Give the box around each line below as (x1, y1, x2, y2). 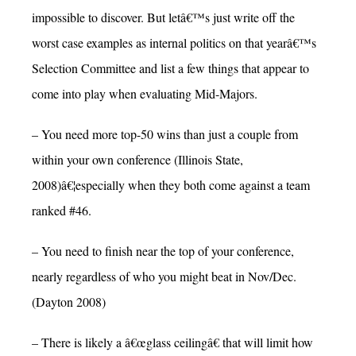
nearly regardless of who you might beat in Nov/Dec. (32, 268, 296, 285)
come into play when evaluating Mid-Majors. (32, 84, 257, 102)
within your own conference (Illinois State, (32, 151, 243, 168)
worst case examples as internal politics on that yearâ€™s (32, 33, 316, 51)
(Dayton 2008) (32, 293, 106, 311)
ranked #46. (32, 202, 91, 219)
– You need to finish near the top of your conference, (32, 242, 294, 260)
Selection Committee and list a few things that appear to (32, 59, 309, 76)
